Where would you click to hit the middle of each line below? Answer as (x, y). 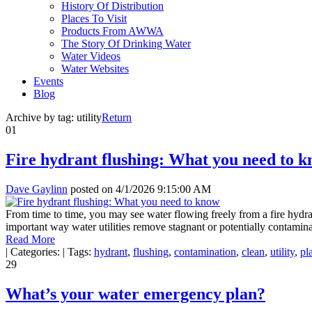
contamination (205, 251)
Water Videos (91, 56)
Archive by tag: (41, 117)
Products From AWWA (112, 31)
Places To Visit (94, 18)
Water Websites (95, 69)
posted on (92, 189)
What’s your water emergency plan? (135, 294)
